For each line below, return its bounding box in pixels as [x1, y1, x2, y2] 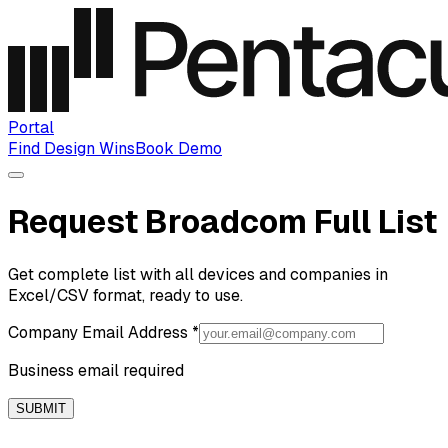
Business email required [8, 359, 184, 381]
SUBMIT [16, 400, 66, 416]
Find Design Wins [8, 138, 135, 159]
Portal [8, 117, 54, 138]
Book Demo [135, 138, 222, 159]
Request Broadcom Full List [8, 201, 437, 243]
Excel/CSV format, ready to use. [8, 284, 243, 306]
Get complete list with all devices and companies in [8, 263, 388, 285]
